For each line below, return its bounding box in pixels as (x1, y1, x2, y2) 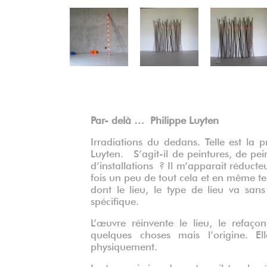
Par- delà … (91, 116, 150, 122)
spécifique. (91, 197, 139, 203)
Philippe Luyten (150, 116, 219, 122)
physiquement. (91, 243, 157, 249)
